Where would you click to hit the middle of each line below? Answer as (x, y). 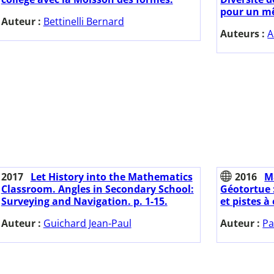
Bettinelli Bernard (83, 22)
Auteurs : (244, 34)
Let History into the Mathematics (111, 177)
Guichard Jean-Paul (87, 224)
